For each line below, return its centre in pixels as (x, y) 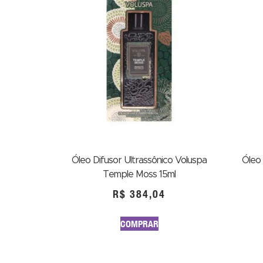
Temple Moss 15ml (139, 174)
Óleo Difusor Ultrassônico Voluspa (139, 160)
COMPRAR (139, 224)
